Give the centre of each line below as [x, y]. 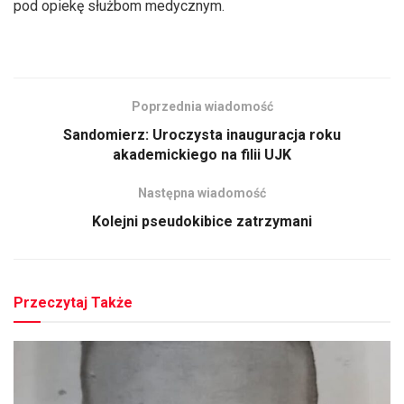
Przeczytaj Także [73, 302]
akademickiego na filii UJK [202, 154]
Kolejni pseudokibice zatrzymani [202, 221]
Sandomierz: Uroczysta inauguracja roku [202, 134]
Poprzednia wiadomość [202, 106]
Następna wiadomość [202, 193]
